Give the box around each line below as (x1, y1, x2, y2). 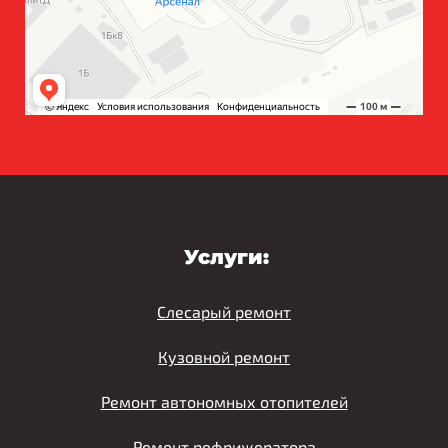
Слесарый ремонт (157, 301, 291, 321)
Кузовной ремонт (158, 346, 290, 366)
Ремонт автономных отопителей (100, 391, 348, 411)
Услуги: (184, 244, 269, 269)
